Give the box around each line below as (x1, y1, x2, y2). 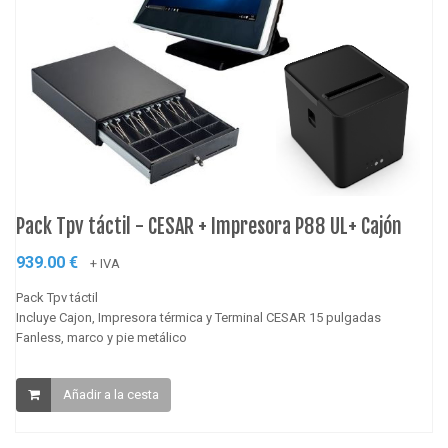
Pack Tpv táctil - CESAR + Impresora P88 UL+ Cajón (16, 213, 402, 239)
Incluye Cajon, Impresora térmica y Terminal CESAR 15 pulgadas (16, 309, 381, 325)
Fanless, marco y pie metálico (16, 329, 187, 345)
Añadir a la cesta (63, 386, 159, 402)
